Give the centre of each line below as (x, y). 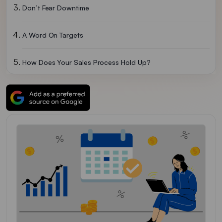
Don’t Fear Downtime (56, 8)
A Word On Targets (53, 35)
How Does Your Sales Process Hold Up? (86, 62)
